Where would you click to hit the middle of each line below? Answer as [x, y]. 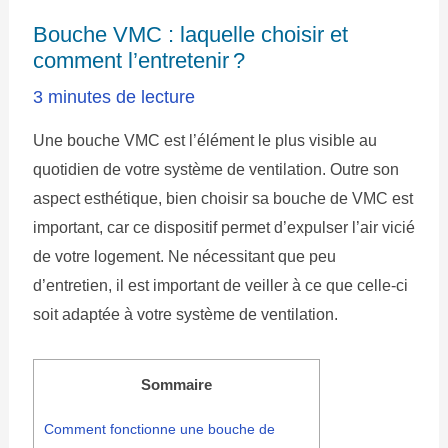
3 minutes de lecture [113, 97]
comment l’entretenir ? [138, 61]
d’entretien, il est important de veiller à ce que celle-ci [220, 286]
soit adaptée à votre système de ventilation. [185, 315]
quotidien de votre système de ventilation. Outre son [215, 170]
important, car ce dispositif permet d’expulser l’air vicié [223, 228]
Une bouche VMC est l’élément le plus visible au [204, 141]
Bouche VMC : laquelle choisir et [190, 35]
